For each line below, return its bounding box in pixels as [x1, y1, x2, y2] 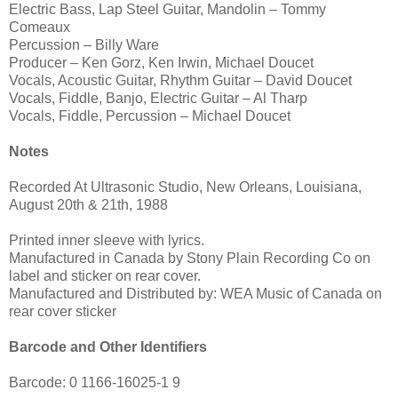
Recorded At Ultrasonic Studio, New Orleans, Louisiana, [9, 179, 362, 195]
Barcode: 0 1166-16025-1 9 [9, 375, 180, 391]
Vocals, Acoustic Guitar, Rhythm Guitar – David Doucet [9, 73, 352, 89]
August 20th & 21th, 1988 [9, 197, 168, 213]
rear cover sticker [9, 304, 116, 320]
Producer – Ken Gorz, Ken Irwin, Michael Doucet [9, 55, 314, 71]
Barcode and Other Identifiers [9, 339, 207, 355]
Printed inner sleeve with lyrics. [9, 233, 204, 249]
